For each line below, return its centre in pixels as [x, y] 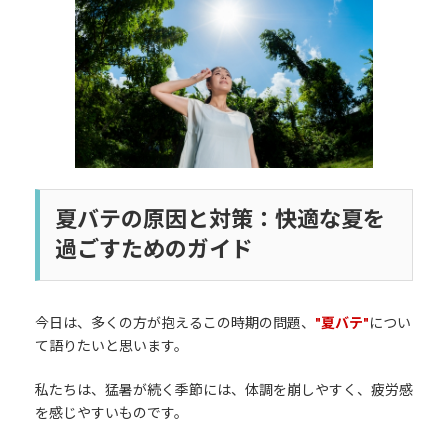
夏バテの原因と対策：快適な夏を [219, 218]
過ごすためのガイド [153, 248]
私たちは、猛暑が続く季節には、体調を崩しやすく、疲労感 [223, 389]
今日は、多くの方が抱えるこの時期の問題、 [174, 322]
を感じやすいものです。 [111, 412]
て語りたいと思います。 [111, 345]
